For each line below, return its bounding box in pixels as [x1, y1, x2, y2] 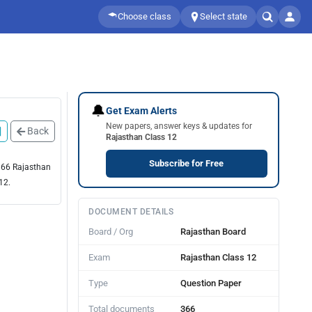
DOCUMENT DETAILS [88, 207, 173, 217]
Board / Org [88, 226, 133, 237]
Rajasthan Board [180, 226, 246, 237]
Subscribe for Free [149, 157, 224, 169]
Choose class [118, 11, 171, 22]
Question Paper [180, 278, 242, 288]
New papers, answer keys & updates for [105, 120, 252, 131]
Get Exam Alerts [105, 104, 177, 116]
